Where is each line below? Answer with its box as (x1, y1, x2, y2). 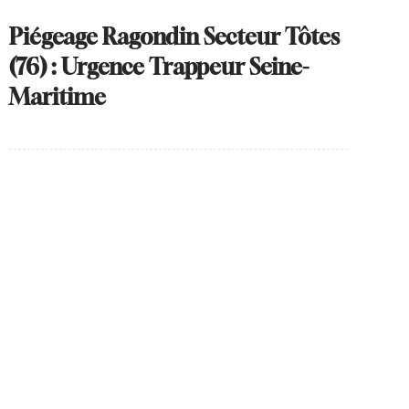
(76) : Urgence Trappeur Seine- (8, 54, 309, 80)
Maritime (8, 84, 106, 110)
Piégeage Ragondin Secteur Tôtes (8, 24, 340, 50)
